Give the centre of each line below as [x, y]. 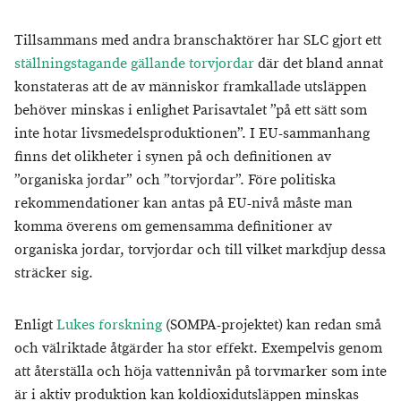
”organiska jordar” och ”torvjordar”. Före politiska [175, 181]
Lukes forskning [109, 326]
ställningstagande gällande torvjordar [134, 64]
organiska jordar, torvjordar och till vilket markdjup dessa [200, 251]
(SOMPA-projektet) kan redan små [272, 326]
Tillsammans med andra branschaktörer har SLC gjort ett [198, 41]
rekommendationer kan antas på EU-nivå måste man [183, 204]
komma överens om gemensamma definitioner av [173, 227]
